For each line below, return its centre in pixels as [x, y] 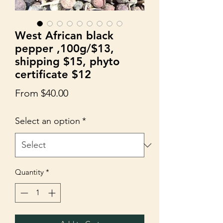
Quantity [29, 172]
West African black [64, 36]
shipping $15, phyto [67, 62]
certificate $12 [53, 75]
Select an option [48, 121]
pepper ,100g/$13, [64, 49]
